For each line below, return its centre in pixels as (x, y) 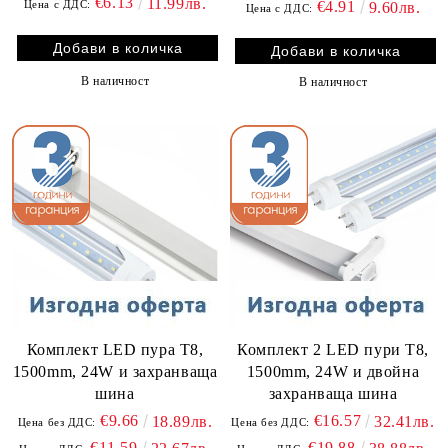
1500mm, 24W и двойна (333, 372)
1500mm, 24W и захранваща (115, 372)
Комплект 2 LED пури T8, (333, 350)
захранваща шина (333, 394)
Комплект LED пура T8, (115, 350)
